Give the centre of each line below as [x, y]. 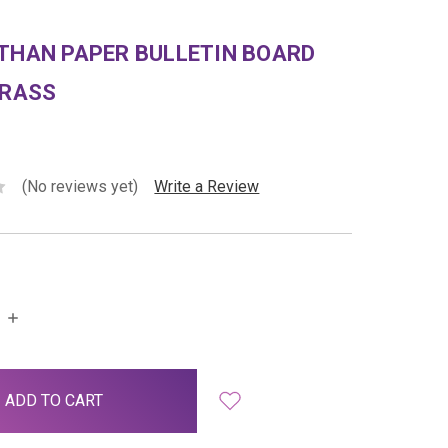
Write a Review [207, 186]
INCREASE [42, 316]
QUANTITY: [44, 335]
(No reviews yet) [80, 186]
